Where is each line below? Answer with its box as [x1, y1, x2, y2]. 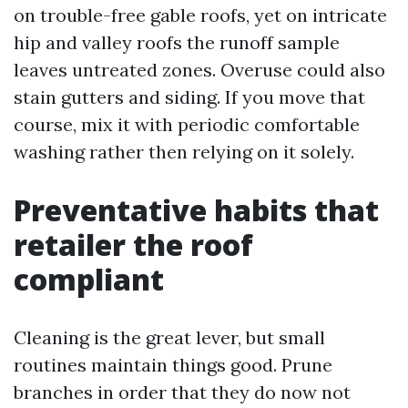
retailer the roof [14, 225, 253, 264]
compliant [14, 260, 164, 299]
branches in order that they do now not [14, 381, 351, 403]
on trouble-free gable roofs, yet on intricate [14, 4, 387, 26]
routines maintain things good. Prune [14, 353, 332, 376]
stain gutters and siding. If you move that [14, 86, 365, 108]
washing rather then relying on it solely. [14, 140, 354, 163]
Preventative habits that [14, 190, 379, 229]
